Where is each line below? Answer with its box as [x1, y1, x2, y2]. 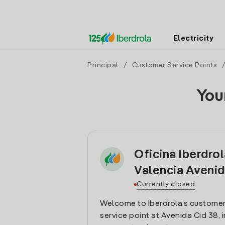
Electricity [173, 35, 214, 42]
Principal [87, 62, 119, 69]
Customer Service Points [132, 62, 217, 69]
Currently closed [137, 181, 195, 188]
